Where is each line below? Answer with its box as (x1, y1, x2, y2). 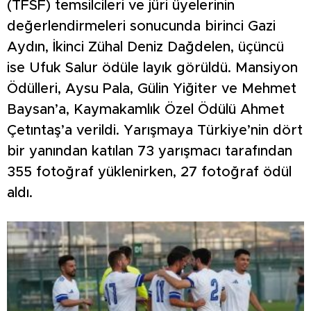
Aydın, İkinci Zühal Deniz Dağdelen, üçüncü (7, 40, 284, 54)
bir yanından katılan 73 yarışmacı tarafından (7, 144, 292, 158)
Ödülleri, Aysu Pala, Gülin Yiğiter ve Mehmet (7, 81, 296, 96)
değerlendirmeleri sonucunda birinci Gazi (7, 19, 276, 33)
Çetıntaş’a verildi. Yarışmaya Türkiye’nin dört (7, 123, 303, 137)
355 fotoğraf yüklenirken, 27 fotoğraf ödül (7, 165, 292, 179)
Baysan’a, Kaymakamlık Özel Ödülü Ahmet (7, 102, 285, 117)
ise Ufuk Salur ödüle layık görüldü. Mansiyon (7, 60, 298, 75)
